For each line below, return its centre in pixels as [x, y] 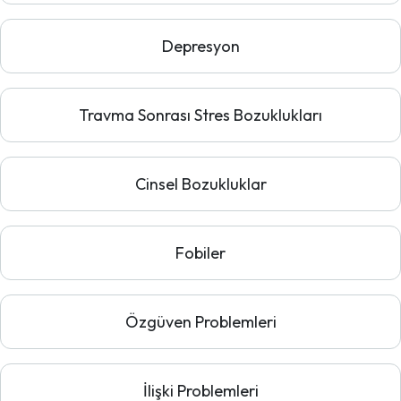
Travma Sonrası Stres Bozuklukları [200, 115]
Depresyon [200, 46]
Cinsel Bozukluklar [200, 184]
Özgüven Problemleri [200, 322]
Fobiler [200, 253]
